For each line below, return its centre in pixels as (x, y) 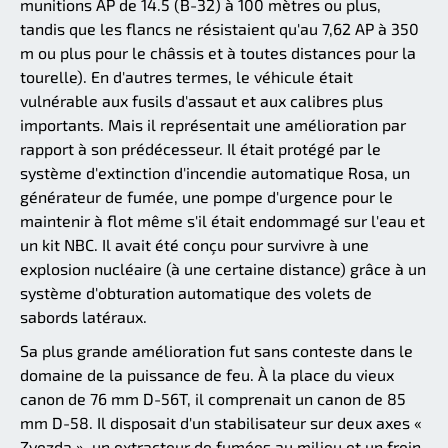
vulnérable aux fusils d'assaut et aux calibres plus (201, 101)
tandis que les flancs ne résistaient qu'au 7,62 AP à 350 (219, 29)
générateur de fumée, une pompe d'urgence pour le (206, 197)
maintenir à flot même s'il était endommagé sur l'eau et (222, 221)
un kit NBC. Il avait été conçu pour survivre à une (194, 245)
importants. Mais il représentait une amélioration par (213, 125)
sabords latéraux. (83, 317)
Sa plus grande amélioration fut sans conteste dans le (216, 351)
